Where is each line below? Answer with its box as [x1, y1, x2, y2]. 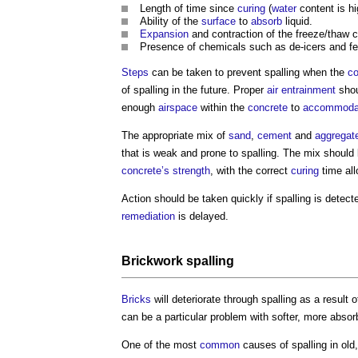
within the [197, 101, 248, 113]
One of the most [121, 338, 200, 351]
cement [257, 129, 292, 141]
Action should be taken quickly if [121, 192, 276, 205]
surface [201, 14, 236, 27]
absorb [251, 14, 282, 27]
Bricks [121, 292, 151, 305]
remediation [121, 209, 175, 222]
